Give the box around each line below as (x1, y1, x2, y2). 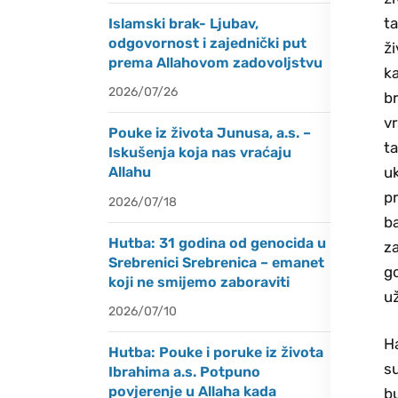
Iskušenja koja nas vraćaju (108, 144, 291, 162)
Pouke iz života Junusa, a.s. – (108, 124, 311, 142)
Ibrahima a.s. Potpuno (108, 362, 260, 380)
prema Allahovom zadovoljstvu (108, 54, 322, 72)
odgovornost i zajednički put (108, 35, 306, 52)
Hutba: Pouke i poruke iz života (108, 343, 323, 361)
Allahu (108, 163, 151, 181)
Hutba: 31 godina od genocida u (108, 234, 326, 251)
